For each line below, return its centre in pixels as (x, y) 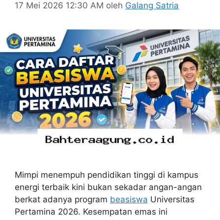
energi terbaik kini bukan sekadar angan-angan (108, 187)
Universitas (171, 199)
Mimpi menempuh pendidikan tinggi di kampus (107, 175)
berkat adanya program (62, 199)
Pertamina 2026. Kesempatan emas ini (91, 211)
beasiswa (129, 199)
